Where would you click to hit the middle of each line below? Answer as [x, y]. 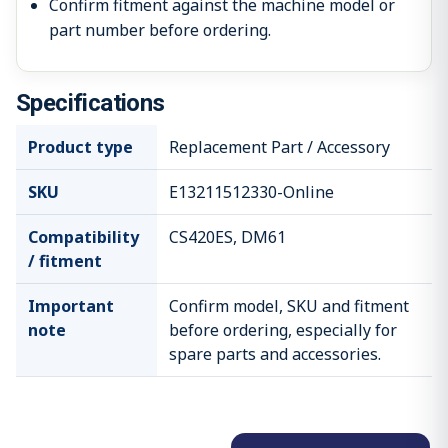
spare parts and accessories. [275, 353]
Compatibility [83, 236]
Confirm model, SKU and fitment [289, 305]
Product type [80, 146]
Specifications [90, 102]
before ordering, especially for [283, 329]
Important [71, 305]
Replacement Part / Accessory [279, 146]
